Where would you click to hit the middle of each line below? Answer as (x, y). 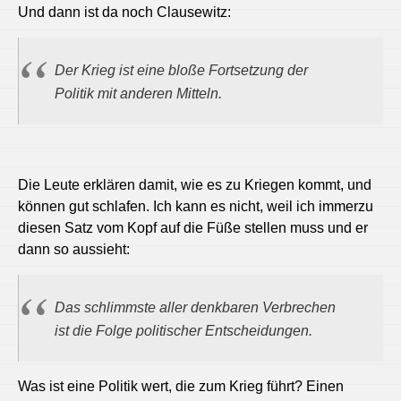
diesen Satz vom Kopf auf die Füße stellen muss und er (193, 227)
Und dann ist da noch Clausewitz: (124, 12)
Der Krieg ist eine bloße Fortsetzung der (181, 70)
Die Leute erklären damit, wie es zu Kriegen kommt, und (195, 184)
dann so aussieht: (74, 249)
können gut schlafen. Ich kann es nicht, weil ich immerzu (196, 206)
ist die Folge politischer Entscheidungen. (183, 331)
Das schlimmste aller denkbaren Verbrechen (195, 307)
